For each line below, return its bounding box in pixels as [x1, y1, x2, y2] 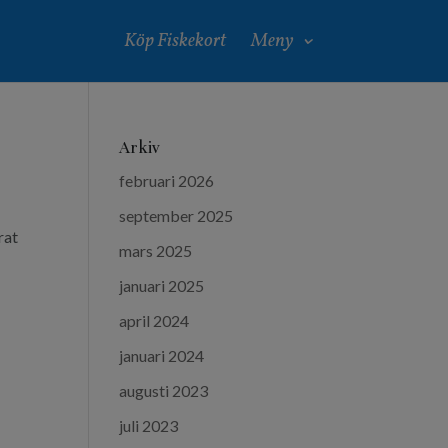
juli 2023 [119, 416, 179, 435]
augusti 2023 [119, 381, 209, 400]
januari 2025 [119, 276, 205, 295]
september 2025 [119, 206, 234, 225]
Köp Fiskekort [123, 28, 226, 54]
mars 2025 [119, 241, 193, 260]
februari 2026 [119, 171, 215, 190]
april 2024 [119, 311, 190, 330]
